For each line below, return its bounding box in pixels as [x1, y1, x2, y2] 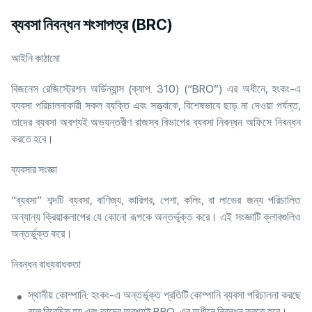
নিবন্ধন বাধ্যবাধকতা [11, 257, 83, 271]
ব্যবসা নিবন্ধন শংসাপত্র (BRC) [11, 15, 173, 33]
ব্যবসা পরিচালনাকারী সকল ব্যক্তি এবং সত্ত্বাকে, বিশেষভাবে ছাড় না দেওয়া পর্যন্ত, [11, 98, 301, 112]
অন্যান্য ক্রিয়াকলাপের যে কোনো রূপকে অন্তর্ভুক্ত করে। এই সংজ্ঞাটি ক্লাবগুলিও [11, 210, 301, 224]
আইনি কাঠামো [11, 51, 62, 65]
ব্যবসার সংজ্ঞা [11, 162, 59, 176]
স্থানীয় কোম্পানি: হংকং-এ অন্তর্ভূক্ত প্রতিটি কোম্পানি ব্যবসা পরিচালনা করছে [28, 288, 301, 302]
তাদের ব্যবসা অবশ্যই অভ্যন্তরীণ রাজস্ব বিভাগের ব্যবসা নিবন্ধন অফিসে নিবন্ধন [11, 115, 301, 129]
